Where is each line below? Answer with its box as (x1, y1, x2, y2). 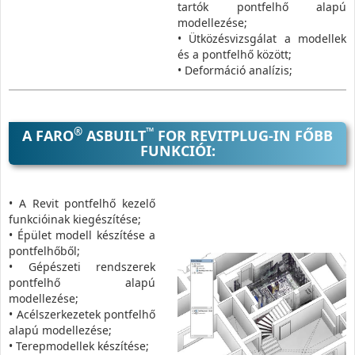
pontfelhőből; (9, 242, 80, 258)
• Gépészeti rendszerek (9, 258, 155, 274)
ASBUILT (82, 125, 146, 145)
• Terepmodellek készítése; (9, 338, 149, 353)
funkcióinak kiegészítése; (9, 211, 141, 227)
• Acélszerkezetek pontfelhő (9, 306, 155, 322)
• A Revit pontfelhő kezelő (9, 195, 155, 211)
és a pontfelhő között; (177, 46, 292, 62)
